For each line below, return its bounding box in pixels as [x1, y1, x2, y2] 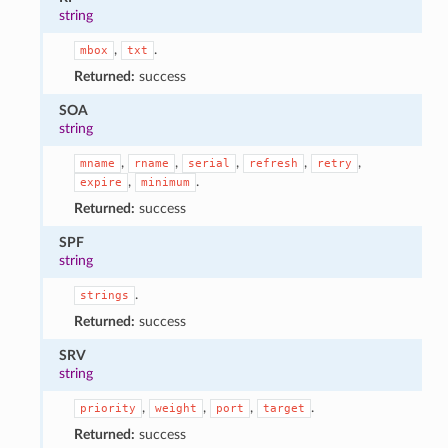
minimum [140, 175, 190, 189]
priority [79, 401, 136, 415]
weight [154, 401, 197, 415]
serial [187, 156, 230, 170]
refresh [248, 156, 298, 170]
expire [79, 175, 122, 189]
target [262, 401, 305, 415]
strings [79, 288, 129, 302]
